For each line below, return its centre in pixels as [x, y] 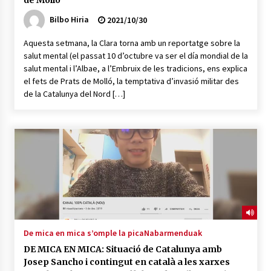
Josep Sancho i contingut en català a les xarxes [126, 262]
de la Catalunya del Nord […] [74, 94]
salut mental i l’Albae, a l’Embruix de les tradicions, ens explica [135, 69]
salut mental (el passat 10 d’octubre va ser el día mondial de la [135, 56]
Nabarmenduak [173, 233]
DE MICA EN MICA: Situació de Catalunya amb [122, 250]
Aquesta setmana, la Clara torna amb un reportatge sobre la [132, 43]
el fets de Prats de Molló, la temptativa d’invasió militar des [131, 81]
